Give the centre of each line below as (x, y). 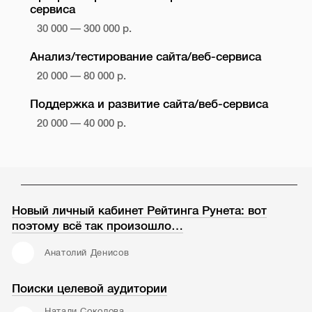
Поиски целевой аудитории (90, 289)
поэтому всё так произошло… (98, 226)
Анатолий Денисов (87, 252)
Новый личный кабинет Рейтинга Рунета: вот (140, 210)
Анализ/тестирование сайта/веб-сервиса (145, 56)
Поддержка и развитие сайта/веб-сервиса (149, 104)
